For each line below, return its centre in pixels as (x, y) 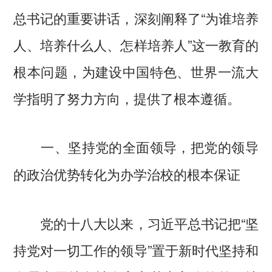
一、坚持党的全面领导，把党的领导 (150, 147)
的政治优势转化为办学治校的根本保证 (127, 174)
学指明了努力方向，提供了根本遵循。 (127, 97)
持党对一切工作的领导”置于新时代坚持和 (136, 249)
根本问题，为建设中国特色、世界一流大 (136, 71)
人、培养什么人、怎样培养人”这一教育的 (136, 44)
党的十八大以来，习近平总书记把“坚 (136, 223)
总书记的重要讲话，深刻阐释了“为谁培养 (136, 17)
